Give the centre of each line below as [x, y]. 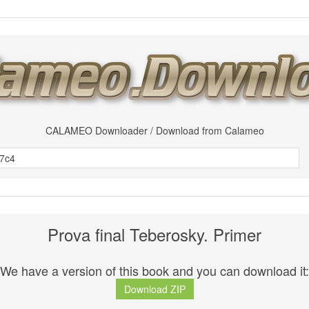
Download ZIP [154, 289]
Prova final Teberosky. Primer [154, 234]
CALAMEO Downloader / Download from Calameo [154, 130]
